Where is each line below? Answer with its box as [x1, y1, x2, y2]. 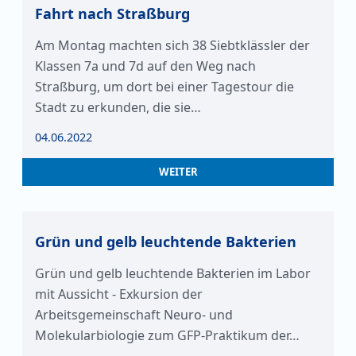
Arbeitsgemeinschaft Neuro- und [35, 306, 233, 323]
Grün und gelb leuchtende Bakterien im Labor [35, 265, 311, 282]
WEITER [158, 164, 198, 179]
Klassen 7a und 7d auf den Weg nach [35, 57, 256, 75]
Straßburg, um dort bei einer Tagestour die [35, 78, 294, 95]
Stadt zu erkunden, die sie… [35, 99, 201, 116]
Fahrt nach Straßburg [35, 4, 190, 23]
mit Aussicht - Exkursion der [35, 285, 203, 303]
